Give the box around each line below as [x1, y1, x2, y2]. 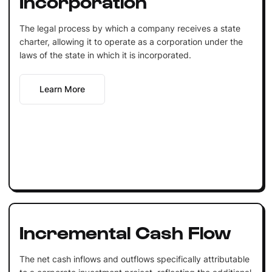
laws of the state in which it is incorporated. [19, 49, 191, 60]
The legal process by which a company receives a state [19, 22, 240, 33]
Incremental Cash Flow [19, 220, 231, 242]
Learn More [39, 83, 85, 94]
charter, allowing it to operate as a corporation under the [19, 36, 243, 47]
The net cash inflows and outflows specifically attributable [19, 253, 250, 264]
